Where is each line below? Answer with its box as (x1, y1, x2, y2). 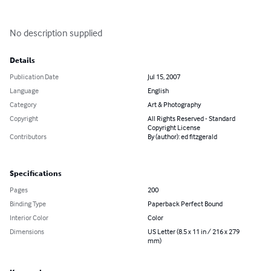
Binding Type (10, 199, 46, 209)
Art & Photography (148, 100, 201, 109)
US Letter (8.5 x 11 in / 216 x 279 (148, 227, 240, 237)
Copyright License (148, 123, 200, 132)
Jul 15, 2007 (148, 72, 180, 82)
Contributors (10, 132, 47, 142)
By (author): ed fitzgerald (148, 132, 217, 142)
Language (10, 86, 39, 96)
